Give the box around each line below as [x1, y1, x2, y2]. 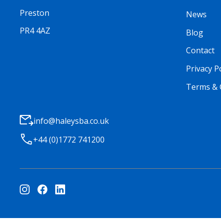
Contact [185, 45, 215, 56]
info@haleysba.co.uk [34, 115, 109, 127]
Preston [20, 7, 49, 19]
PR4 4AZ [20, 25, 50, 37]
